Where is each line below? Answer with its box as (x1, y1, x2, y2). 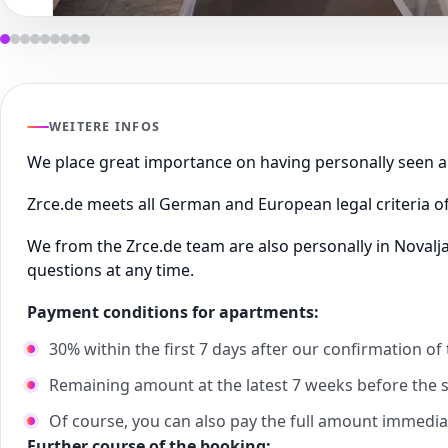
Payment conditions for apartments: (27, 301, 323, 324)
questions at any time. (27, 259, 194, 282)
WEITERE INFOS (49, 118, 161, 136)
